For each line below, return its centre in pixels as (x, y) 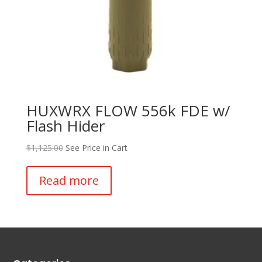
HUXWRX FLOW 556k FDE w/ (128, 111)
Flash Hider (65, 126)
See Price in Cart (96, 148)
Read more (69, 181)
